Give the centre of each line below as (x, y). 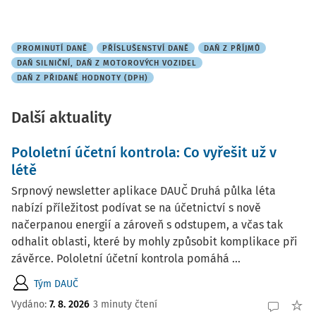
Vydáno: (30, 304)
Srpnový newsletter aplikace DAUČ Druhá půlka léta (144, 191)
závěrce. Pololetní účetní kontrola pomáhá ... (126, 259)
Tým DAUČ (56, 284)
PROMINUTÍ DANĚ (52, 48)
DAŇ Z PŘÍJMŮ (232, 48)
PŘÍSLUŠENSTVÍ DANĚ (146, 48)
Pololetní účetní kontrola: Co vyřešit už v (144, 152)
